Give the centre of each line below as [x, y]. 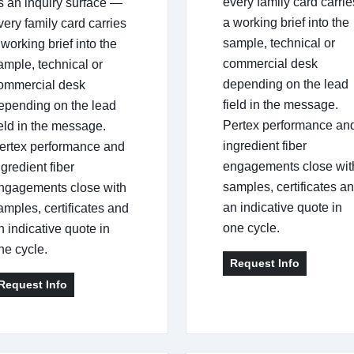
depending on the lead [286, 84]
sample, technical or [279, 43]
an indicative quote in [282, 207]
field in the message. [281, 104]
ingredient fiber [265, 145]
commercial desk [270, 63]
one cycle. [251, 228]
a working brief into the [286, 22]
